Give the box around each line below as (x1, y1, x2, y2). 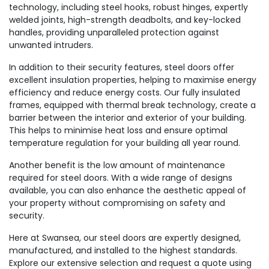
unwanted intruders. (9, 39, 93, 51)
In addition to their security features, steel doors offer (9, 61, 234, 73)
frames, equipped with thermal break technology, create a (9, 99, 256, 111)
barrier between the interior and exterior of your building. (9, 112, 246, 124)
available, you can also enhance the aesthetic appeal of (9, 184, 246, 196)
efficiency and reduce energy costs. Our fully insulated (9, 86, 240, 98)
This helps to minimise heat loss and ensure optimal (9, 124, 228, 136)
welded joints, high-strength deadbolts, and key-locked (9, 14, 241, 26)
